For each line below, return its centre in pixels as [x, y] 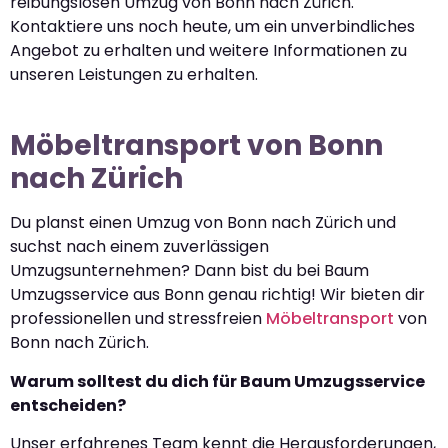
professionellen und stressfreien [138, 319]
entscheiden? [68, 405]
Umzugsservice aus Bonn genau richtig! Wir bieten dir [217, 295]
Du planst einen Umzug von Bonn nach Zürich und [203, 223]
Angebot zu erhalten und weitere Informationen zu [208, 51]
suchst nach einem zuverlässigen [139, 247]
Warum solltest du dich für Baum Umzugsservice [217, 381]
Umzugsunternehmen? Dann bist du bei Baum [189, 271]
